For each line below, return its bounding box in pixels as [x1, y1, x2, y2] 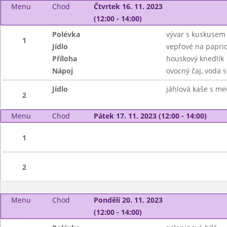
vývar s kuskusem [166, 29, 225, 39]
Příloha [52, 54, 78, 63]
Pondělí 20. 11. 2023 [93, 195, 163, 205]
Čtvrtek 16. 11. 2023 [93, 2, 163, 11]
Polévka [52, 29, 81, 39]
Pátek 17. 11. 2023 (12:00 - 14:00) [93, 111, 207, 121]
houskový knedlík [166, 54, 224, 63]
